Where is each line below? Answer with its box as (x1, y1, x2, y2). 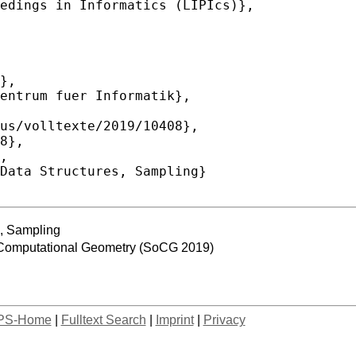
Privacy (203, 312, 246, 327)
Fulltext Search (60, 312, 146, 327)
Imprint (155, 312, 194, 327)
